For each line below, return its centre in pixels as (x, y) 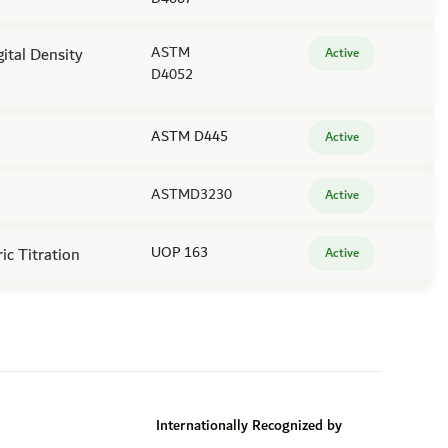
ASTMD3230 (191, 194)
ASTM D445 (189, 136)
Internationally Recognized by (249, 425)
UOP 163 (179, 252)
